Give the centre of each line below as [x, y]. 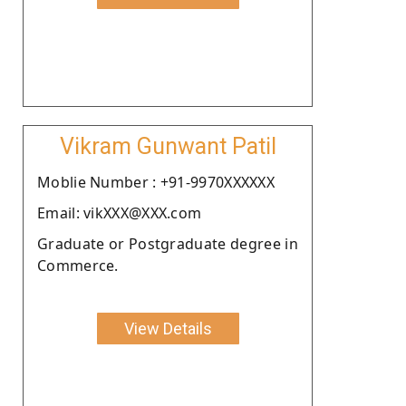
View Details [168, 328]
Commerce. [78, 265]
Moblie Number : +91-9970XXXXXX [156, 182]
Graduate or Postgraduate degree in [168, 243]
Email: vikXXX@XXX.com [120, 213]
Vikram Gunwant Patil [168, 146]
